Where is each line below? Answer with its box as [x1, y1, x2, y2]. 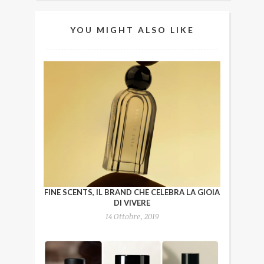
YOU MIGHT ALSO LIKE [70, 24, 194, 35]
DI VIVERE [114, 197, 150, 207]
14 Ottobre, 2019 [105, 210, 159, 222]
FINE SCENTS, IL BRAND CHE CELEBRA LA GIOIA [44, 187, 220, 197]
